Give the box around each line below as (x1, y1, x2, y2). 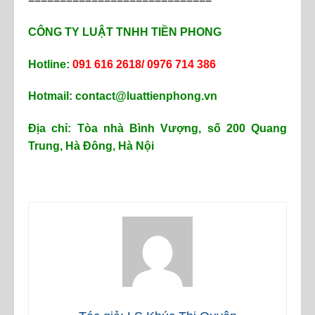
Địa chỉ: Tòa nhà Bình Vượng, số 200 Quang (28, 122, 287, 135)
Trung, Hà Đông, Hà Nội (28, 140, 154, 153)
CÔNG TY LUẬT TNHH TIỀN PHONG (28, 25, 221, 38)
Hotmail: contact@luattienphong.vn (28, 90, 217, 103)
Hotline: (28, 58, 72, 70)
